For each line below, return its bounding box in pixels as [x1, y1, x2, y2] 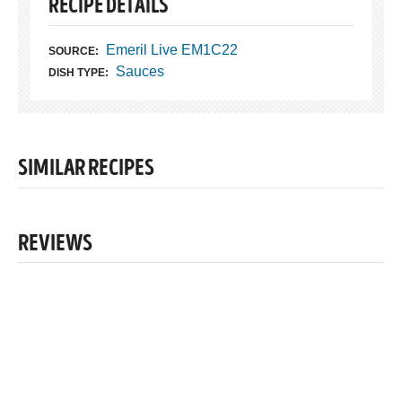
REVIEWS [18, 232, 92, 257]
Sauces [115, 64, 164, 80]
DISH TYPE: [48, 66, 109, 80]
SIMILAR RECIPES [18, 158, 154, 182]
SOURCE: [48, 45, 99, 58]
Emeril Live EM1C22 [105, 42, 238, 58]
